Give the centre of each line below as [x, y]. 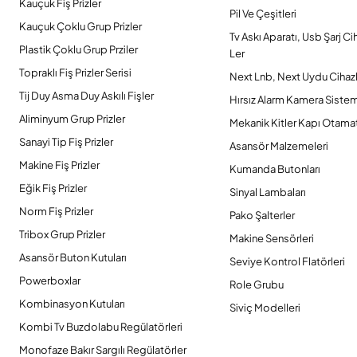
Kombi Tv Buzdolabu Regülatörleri [101, 327]
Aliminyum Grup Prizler [72, 119]
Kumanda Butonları [275, 169]
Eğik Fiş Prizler [53, 188]
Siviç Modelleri [265, 308]
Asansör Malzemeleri [279, 146]
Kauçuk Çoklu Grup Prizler [80, 26]
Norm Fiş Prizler [56, 211]
